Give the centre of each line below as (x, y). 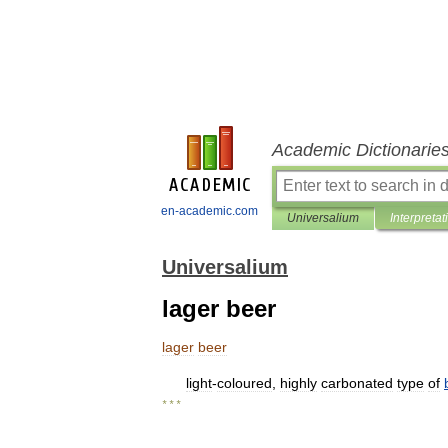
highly (298, 383)
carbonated (357, 383)
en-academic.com (209, 211)
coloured (244, 383)
